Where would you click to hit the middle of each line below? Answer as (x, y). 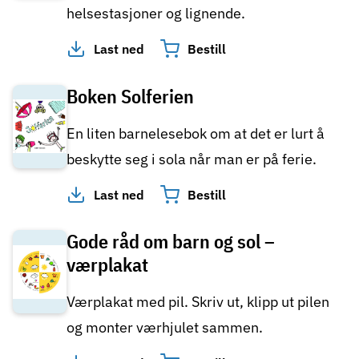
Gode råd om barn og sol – (171, 242)
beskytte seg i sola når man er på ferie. (192, 159)
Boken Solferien (130, 96)
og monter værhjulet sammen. (165, 328)
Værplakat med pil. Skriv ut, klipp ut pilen (198, 302)
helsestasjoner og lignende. (156, 13)
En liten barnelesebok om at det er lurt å (196, 133)
